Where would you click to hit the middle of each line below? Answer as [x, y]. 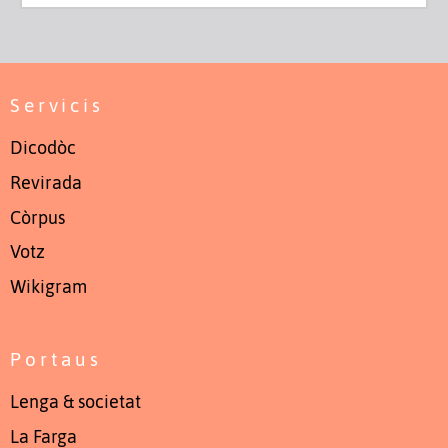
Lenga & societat [75, 401]
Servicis [57, 104]
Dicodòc [43, 148]
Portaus [56, 358]
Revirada [46, 182]
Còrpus [37, 217]
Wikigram [48, 287]
